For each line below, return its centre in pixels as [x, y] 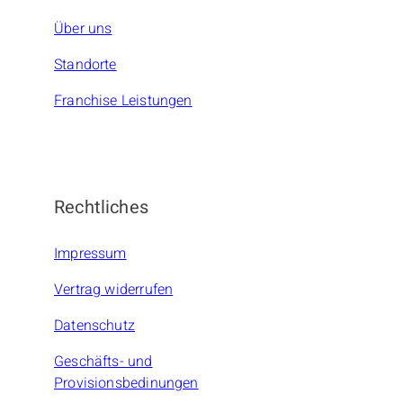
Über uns [83, 29]
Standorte [85, 65]
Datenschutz [94, 326]
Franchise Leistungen [123, 101]
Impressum [90, 254]
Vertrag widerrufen [114, 290]
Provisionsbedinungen [126, 384]
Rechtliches [101, 208]
